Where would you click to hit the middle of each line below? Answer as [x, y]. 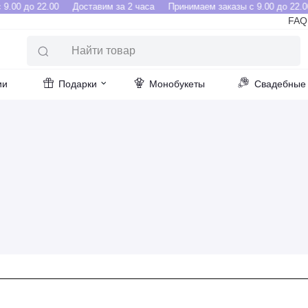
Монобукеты [177, 84]
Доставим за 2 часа [107, 7]
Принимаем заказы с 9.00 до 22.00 [234, 7]
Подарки [78, 84]
